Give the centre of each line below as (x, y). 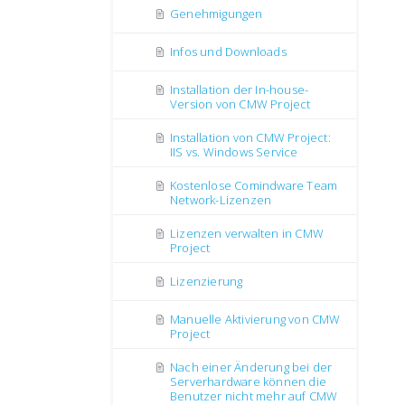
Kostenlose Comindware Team (254, 185)
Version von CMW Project (240, 104)
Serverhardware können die (248, 381)
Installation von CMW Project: (250, 137)
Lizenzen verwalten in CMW (247, 233)
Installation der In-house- (240, 89)
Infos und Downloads (228, 52)
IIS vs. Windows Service (234, 152)
